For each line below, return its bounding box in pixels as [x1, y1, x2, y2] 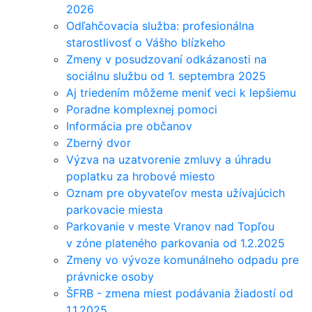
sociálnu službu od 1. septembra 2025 [66, 68, 266, 83]
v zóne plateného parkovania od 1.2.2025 [66, 235, 285, 250]
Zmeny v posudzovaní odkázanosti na [66, 52, 267, 66]
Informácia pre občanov [66, 118, 192, 133]
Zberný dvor [66, 135, 131, 150]
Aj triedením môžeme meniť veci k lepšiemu [66, 85, 296, 100]
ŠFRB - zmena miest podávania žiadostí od [66, 286, 293, 300]
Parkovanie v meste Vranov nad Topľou [66, 219, 274, 233]
